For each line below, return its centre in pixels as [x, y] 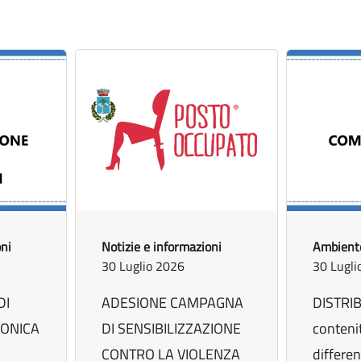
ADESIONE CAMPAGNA [173, 303]
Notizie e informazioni [162, 247]
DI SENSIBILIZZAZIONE [172, 329]
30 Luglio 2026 [143, 266]
